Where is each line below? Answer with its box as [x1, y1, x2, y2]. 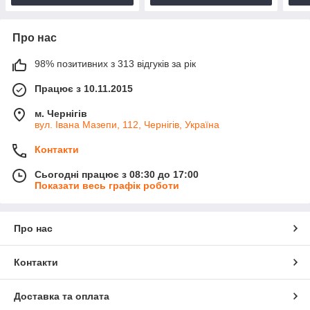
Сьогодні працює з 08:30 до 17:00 [35, 168, 199, 180]
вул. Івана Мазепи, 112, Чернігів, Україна [35, 118, 219, 130]
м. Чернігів [35, 107, 87, 119]
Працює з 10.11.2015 [35, 82, 133, 94]
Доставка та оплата [14, 290, 109, 302]
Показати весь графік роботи [35, 179, 179, 191]
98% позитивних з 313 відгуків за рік [35, 57, 196, 69]
